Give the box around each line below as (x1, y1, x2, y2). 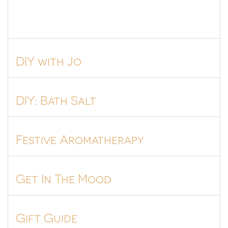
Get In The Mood (16, 170, 111, 185)
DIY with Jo (16, 53, 81, 68)
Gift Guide (16, 210, 77, 224)
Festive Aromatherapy (16, 131, 144, 146)
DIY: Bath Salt (16, 92, 96, 107)
